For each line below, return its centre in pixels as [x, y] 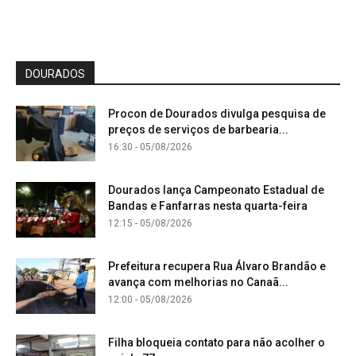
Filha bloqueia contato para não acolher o [217, 342]
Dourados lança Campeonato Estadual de [216, 190]
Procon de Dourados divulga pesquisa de [217, 113]
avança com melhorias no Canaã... [198, 282]
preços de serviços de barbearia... [198, 129]
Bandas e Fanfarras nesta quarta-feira [208, 205]
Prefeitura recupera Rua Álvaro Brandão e [217, 266]
